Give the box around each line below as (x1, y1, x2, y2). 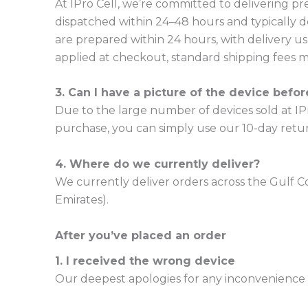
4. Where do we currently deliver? (55, 157, 260, 170)
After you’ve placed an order (55, 228, 226, 242)
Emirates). (55, 192, 109, 206)
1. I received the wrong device (55, 254, 235, 267)
